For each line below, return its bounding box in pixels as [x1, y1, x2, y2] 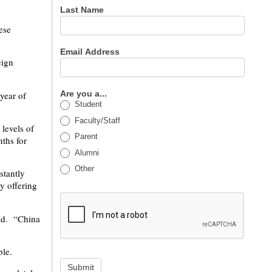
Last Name [60, 5, 107, 15]
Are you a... [60, 89, 110, 98]
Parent [72, 132, 98, 141]
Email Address [60, 47, 123, 56]
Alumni [72, 148, 100, 157]
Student [72, 100, 103, 109]
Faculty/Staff [72, 115, 121, 125]
